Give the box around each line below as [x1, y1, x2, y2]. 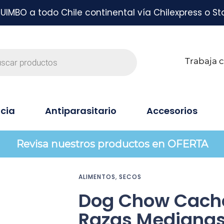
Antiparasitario [45, 104, 116, 117]
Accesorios [146, 104, 197, 117]
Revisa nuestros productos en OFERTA [16, 138, 208, 150]
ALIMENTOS [78, 172, 115, 181]
